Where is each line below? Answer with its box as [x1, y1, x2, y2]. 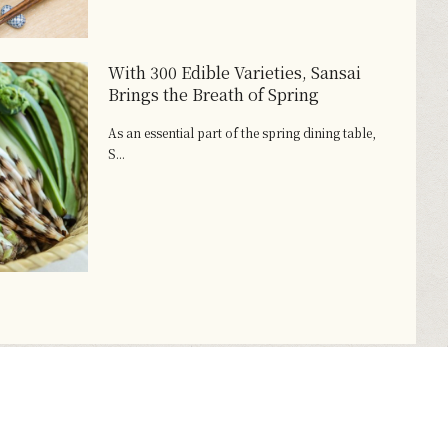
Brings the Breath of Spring [108, 82, 320, 106]
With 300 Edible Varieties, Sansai [108, 60, 362, 84]
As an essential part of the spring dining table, [108, 123, 377, 141]
